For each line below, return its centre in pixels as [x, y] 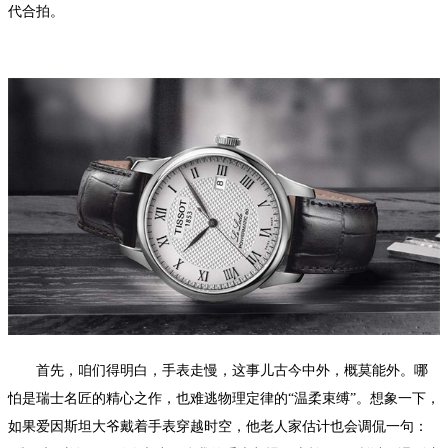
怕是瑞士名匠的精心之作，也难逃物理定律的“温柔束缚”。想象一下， [224, 399]
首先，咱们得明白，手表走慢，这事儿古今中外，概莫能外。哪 [218, 371]
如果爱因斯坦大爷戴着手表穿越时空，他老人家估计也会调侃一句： [218, 427]
